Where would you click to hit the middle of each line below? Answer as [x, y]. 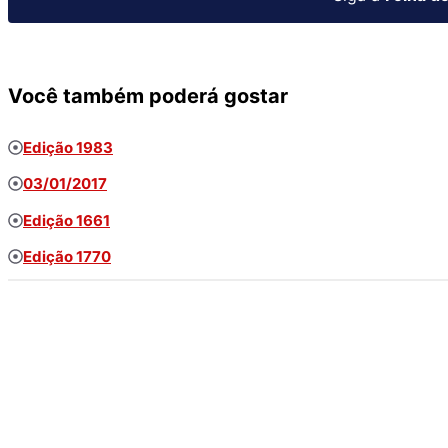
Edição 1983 [68, 147]
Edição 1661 [66, 220]
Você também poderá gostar [148, 95]
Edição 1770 [67, 257]
